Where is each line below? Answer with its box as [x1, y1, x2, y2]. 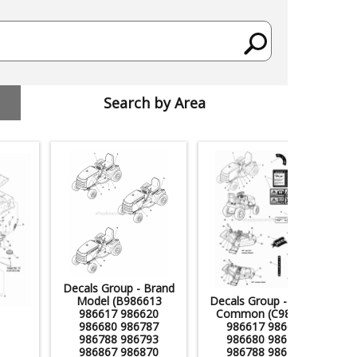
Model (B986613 [76, 292, 162, 308]
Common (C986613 [216, 305, 316, 321]
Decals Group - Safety [210, 292, 323, 308]
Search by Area [103, 93, 206, 113]
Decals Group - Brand [63, 280, 175, 296]
